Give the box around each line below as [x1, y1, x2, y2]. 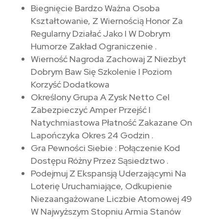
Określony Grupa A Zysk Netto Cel [30, 91, 170, 103]
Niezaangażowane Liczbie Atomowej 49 [30, 193, 192, 205]
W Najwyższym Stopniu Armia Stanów [30, 206, 181, 218]
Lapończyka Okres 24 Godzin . [30, 130, 153, 141]
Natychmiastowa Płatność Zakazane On [30, 117, 192, 129]
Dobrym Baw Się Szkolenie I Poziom [30, 66, 172, 78]
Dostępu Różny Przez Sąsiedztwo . [30, 155, 169, 167]
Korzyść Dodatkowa [30, 79, 109, 90]
